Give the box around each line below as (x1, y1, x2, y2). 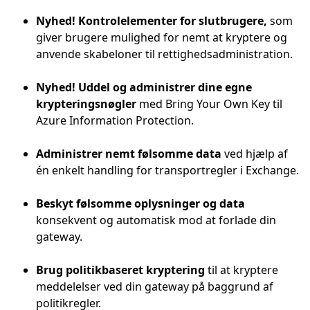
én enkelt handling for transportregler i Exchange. (36, 163, 299, 178)
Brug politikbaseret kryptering (36, 262, 208, 277)
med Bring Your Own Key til (136, 96, 282, 111)
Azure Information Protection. (36, 113, 194, 128)
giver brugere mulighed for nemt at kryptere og (36, 30, 287, 45)
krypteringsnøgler (36, 96, 136, 111)
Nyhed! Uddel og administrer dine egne (36, 80, 252, 95)
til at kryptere (208, 262, 278, 277)
